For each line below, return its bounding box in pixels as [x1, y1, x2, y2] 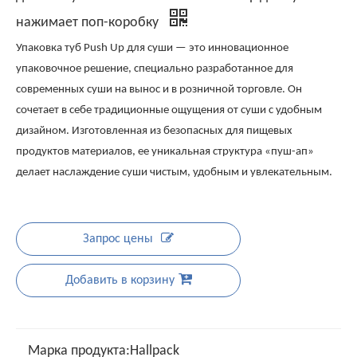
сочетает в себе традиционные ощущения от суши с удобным [16, 104, 322, 116]
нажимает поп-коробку [16, 15, 162, 30]
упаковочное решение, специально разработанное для [16, 63, 293, 75]
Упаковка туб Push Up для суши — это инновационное [16, 42, 288, 54]
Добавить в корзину [65, 274, 175, 287]
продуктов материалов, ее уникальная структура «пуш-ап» [16, 146, 314, 158]
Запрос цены [83, 233, 153, 245]
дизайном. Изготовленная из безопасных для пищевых [16, 125, 292, 137]
